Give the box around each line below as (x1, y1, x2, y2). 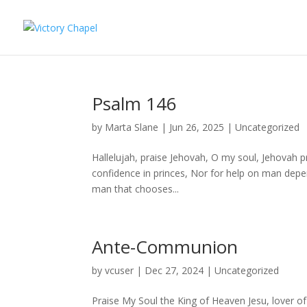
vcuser (105, 264, 134, 277)
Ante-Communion (92, 234, 238, 259)
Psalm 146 (92, 91, 177, 116)
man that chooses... (92, 182, 180, 195)
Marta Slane (105, 121, 159, 134)
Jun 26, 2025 (169, 121, 225, 134)
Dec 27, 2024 (145, 264, 204, 277)
